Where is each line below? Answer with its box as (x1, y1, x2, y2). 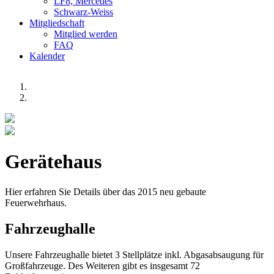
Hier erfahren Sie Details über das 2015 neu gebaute (5, 186, 206, 197)
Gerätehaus (5, 150, 102, 173)
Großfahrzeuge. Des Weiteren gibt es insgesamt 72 (5, 260, 200, 271)
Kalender (29, 51, 65, 61)
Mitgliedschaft (29, 18, 84, 28)
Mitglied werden (54, 29, 117, 39)
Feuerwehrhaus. (5, 197, 67, 208)
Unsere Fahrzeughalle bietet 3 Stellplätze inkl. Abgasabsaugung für (5, 249, 264, 260)
